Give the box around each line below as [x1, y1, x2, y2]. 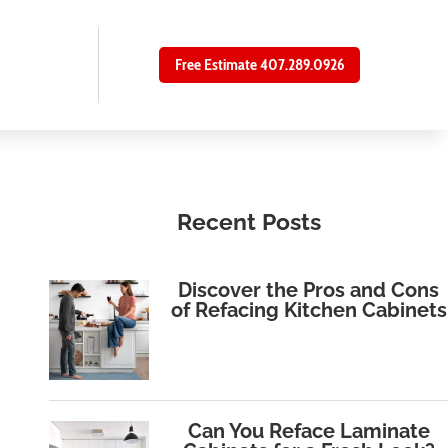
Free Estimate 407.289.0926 [175, 55, 345, 75]
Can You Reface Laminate [187, 419, 430, 444]
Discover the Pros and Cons [178, 278, 440, 303]
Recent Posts [176, 208, 321, 236]
